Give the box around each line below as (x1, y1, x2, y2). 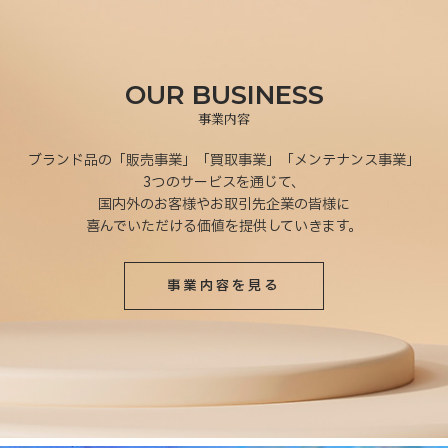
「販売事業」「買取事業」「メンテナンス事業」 (112, 150, 420, 172)
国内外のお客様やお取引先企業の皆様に (98, 194, 350, 216)
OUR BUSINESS (124, 79, 324, 112)
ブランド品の (28, 150, 112, 172)
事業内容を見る (167, 276, 281, 297)
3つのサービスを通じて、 (143, 172, 305, 194)
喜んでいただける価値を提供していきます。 (86, 216, 362, 238)
